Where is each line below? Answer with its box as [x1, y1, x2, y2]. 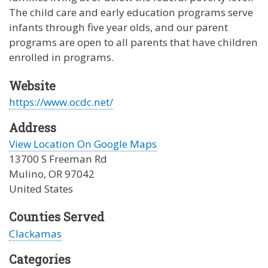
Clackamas [9, 227, 62, 241]
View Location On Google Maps [9, 136, 157, 151]
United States [9, 181, 73, 196]
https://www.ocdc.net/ [9, 95, 113, 109]
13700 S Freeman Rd [9, 151, 107, 166]
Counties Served [9, 209, 104, 225]
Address [9, 119, 56, 135]
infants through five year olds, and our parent [9, 20, 228, 35]
